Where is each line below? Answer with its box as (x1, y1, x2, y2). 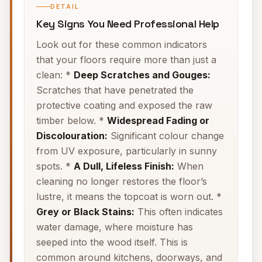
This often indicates (135, 206, 223, 218)
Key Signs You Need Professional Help (36, 17, 219, 30)
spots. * (36, 160, 74, 172)
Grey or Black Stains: (36, 206, 135, 218)
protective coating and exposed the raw (36, 99, 212, 111)
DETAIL (50, 3, 80, 10)
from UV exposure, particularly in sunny (36, 145, 217, 157)
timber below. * (36, 115, 107, 126)
